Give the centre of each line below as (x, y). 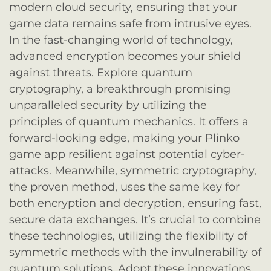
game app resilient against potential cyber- (127, 154)
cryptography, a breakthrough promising (120, 89)
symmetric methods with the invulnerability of (135, 252)
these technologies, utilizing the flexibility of (128, 236)
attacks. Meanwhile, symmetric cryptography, (133, 170)
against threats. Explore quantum (101, 72)
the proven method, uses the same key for (124, 187)
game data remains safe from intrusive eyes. (130, 23)
